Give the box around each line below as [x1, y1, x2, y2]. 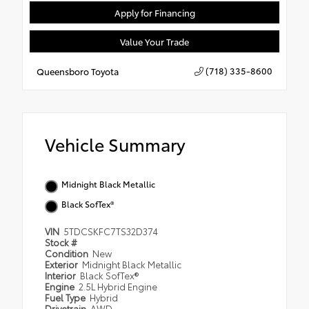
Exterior [45, 258, 80, 271]
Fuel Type [45, 291, 88, 304]
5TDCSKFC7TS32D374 [63, 225, 159, 238]
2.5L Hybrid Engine [79, 280, 158, 293]
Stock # [45, 236, 77, 249]
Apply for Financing [114, 6, 195, 19]
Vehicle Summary [45, 132, 186, 157]
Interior [45, 269, 78, 282]
